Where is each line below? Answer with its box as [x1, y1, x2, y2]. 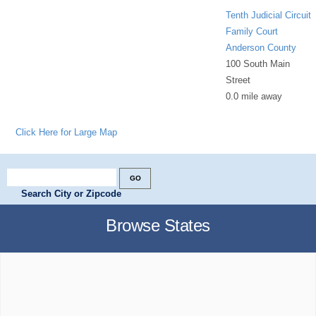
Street [226, 74, 251, 85]
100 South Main [226, 58, 291, 69]
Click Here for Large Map [16, 126, 118, 138]
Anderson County [226, 42, 297, 53]
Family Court [226, 25, 279, 37]
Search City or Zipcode [21, 188, 121, 199]
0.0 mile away [226, 90, 283, 102]
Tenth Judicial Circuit [226, 9, 312, 20]
